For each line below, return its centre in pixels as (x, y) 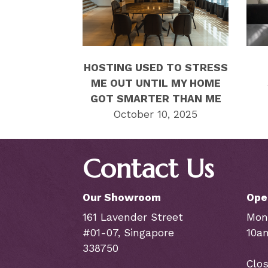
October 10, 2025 (156, 114)
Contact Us (148, 168)
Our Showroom (121, 197)
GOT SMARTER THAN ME (156, 98)
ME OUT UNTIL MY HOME (156, 83)
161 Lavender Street (133, 217)
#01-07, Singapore (128, 232)
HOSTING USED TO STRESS (156, 67)
